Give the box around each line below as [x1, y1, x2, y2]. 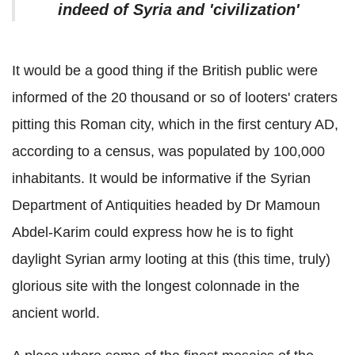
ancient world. [12, 305, 100, 322]
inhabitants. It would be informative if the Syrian [12, 170, 311, 187]
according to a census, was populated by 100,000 [12, 143, 325, 160]
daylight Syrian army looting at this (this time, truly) [12, 251, 330, 268]
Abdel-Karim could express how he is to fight [12, 224, 293, 241]
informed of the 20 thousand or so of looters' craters [12, 90, 338, 106]
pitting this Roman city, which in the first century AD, [12, 116, 338, 133]
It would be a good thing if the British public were [12, 63, 318, 79]
